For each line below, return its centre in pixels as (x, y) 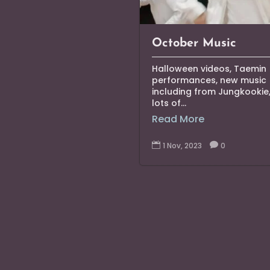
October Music (194, 44)
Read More (178, 119)
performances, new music (209, 80)
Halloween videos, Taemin (209, 69)
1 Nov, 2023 (183, 146)
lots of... (169, 103)
